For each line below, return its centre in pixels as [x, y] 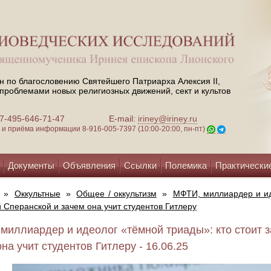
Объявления [89, 165]
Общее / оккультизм [116, 194]
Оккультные [37, 194]
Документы [31, 165]
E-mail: [123, 119]
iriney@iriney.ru [168, 119]
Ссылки [140, 165]
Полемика [186, 165]
